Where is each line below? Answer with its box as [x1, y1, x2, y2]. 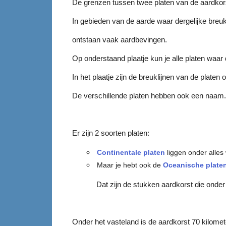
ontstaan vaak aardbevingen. [72, 35, 167, 44]
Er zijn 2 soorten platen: [72, 128, 150, 137]
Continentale [97, 148, 142, 156]
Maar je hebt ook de [97, 160, 163, 169]
